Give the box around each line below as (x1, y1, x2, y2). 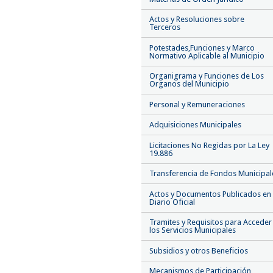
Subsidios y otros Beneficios (149, 246, 248, 255)
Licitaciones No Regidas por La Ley (149, 140, 269, 150)
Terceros (149, 23, 180, 32)
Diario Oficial (149, 197, 195, 207)
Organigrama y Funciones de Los (149, 71, 264, 81)
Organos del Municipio (149, 79, 229, 89)
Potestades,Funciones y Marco (149, 43, 255, 52)
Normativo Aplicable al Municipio (149, 51, 264, 60)
